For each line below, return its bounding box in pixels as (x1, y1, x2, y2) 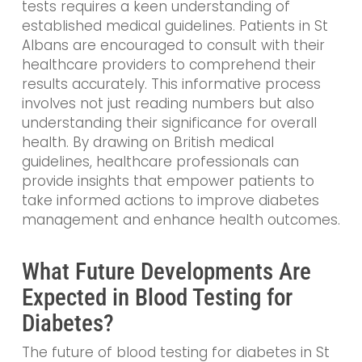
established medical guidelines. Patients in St (21, 16, 328, 36)
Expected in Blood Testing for (21, 283, 293, 311)
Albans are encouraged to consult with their (21, 36, 325, 56)
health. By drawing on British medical (21, 133, 274, 153)
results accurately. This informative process (21, 74, 321, 95)
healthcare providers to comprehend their (21, 55, 316, 75)
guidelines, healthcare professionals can (21, 152, 299, 172)
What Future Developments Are (21, 257, 311, 285)
